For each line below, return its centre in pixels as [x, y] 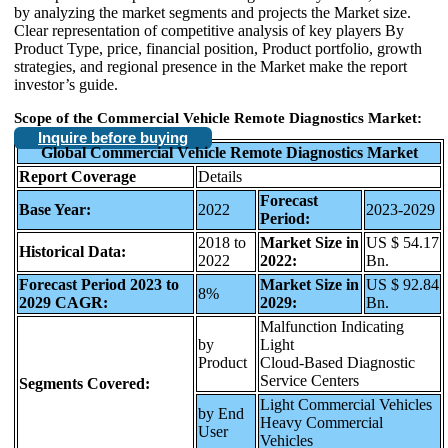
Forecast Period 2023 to [99, 284]
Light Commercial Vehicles [346, 404]
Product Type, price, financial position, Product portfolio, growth [218, 48]
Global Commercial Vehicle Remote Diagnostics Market [229, 152]
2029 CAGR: [63, 302]
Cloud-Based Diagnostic [337, 362]
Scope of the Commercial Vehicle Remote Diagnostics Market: [218, 117]
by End [221, 413]
